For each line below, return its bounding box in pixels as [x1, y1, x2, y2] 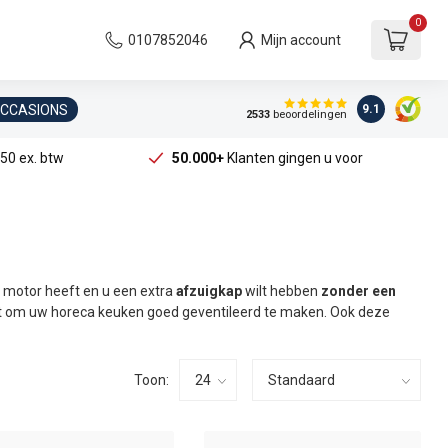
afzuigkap [176, 283, 245, 299]
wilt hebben [245, 283, 318, 299]
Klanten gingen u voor [223, 150, 363, 166]
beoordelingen [269, 108, 347, 122]
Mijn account [261, 32, 341, 48]
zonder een [318, 283, 396, 299]
